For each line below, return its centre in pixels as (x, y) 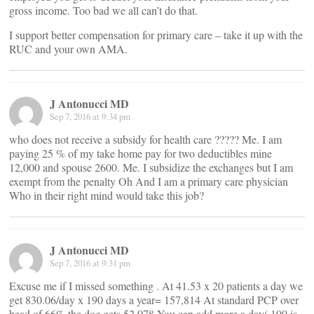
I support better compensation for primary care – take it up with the (156, 35)
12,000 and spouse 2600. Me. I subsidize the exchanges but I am (151, 167)
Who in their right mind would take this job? (107, 195)
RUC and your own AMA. (68, 49)
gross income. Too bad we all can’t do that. (103, 10)
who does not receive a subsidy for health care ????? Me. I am (145, 139)
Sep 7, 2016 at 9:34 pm (90, 116)
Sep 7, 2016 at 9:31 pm (90, 263)
